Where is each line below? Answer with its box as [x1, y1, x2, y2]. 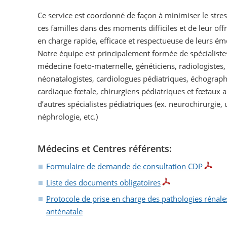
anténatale [46, 206, 83, 217]
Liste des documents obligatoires [46, 177, 161, 188]
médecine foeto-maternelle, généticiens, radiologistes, [37, 60, 225, 71]
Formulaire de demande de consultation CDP [46, 161, 203, 172]
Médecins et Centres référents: [37, 142, 172, 155]
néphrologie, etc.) [37, 111, 100, 122]
